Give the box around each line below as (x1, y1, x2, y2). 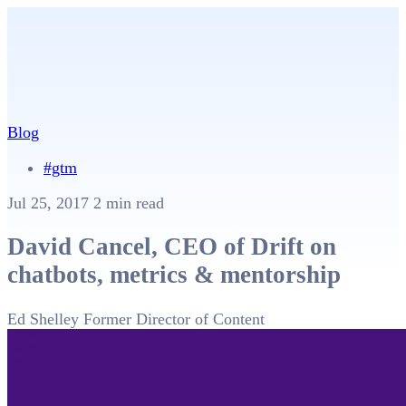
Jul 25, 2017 (7, 194, 93, 212)
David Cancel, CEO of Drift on (7, 233, 336, 261)
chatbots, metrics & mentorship (7, 261, 341, 289)
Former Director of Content (83, 309, 265, 328)
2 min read (93, 194, 164, 212)
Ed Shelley (7, 309, 79, 328)
